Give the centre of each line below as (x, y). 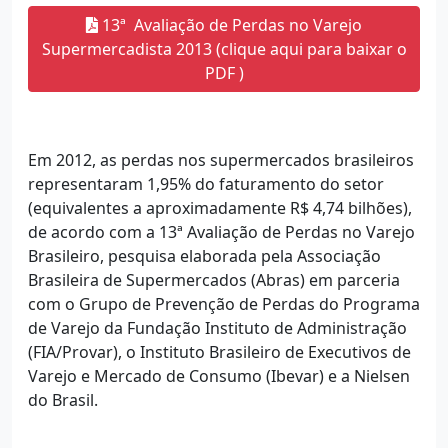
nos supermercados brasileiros (296, 159)
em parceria (354, 279)
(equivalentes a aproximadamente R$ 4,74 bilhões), (220, 207)
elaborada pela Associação (280, 255)
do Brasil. (63, 399)
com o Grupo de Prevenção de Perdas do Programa (224, 303)
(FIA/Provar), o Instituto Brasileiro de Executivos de (219, 351)
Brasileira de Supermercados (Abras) (168, 279)
